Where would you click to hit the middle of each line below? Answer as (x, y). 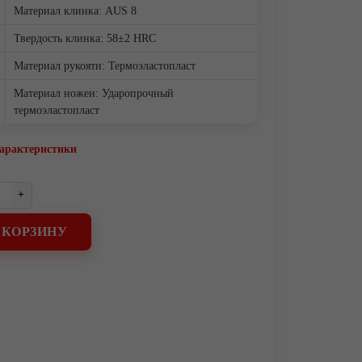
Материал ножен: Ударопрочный (93, 93)
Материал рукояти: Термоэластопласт (104, 66)
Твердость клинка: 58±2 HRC (84, 38)
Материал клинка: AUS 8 (75, 11)
